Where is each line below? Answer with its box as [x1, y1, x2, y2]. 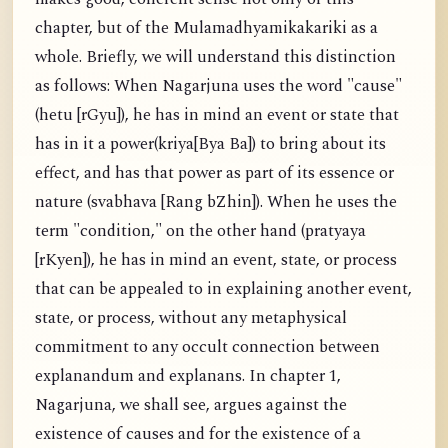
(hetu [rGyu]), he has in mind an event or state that [35, 102, 399, 128]
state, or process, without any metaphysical [35, 305, 347, 331]
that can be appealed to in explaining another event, [35, 276, 412, 302]
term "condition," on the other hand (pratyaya [35, 218, 366, 244]
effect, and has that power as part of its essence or [35, 160, 394, 186]
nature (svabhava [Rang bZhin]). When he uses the [35, 189, 397, 215]
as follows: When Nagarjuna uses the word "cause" [35, 73, 402, 99]
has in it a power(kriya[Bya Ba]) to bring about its [35, 131, 386, 157]
